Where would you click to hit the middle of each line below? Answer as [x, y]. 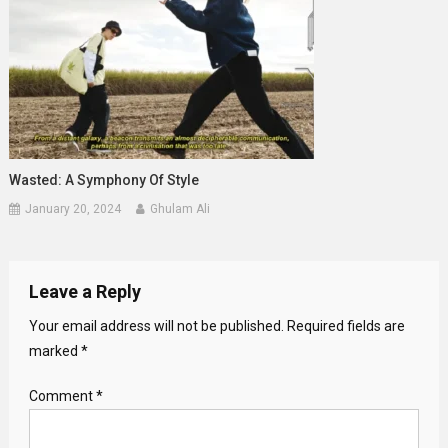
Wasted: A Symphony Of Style [104, 180]
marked [54, 351]
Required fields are [345, 326]
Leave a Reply [84, 292]
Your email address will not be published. [156, 326]
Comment [62, 396]
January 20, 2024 [73, 209]
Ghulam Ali [180, 209]
